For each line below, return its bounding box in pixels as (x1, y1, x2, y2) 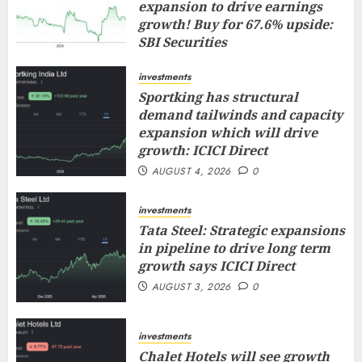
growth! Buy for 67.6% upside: (138, 15, 333, 33)
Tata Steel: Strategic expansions (138, 221, 345, 239)
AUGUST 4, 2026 (151, 164, 231, 179)
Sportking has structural (138, 88, 298, 106)
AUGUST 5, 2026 (151, 56, 231, 70)
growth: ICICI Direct (138, 141, 267, 159)
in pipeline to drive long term (138, 239, 330, 257)
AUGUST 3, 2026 (151, 280, 231, 294)
